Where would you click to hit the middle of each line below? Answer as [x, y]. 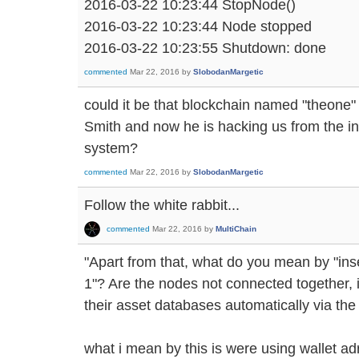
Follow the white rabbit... [162, 204]
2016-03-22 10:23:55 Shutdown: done [205, 47]
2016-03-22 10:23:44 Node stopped [198, 26]
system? [111, 147]
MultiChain [236, 229]
